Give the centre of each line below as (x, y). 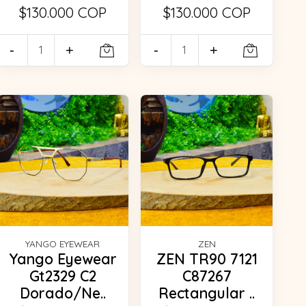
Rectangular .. (207, 293)
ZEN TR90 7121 (207, 259)
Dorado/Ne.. (62, 293)
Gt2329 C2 (62, 276)
